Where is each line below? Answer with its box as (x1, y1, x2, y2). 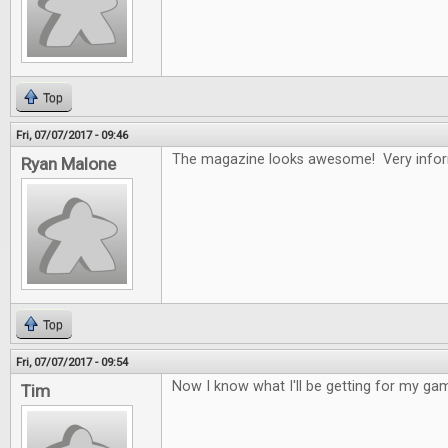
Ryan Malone (21, 154, 116, 174)
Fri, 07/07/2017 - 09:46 (16, 128, 128, 142)
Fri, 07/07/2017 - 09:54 (16, 355, 128, 369)
